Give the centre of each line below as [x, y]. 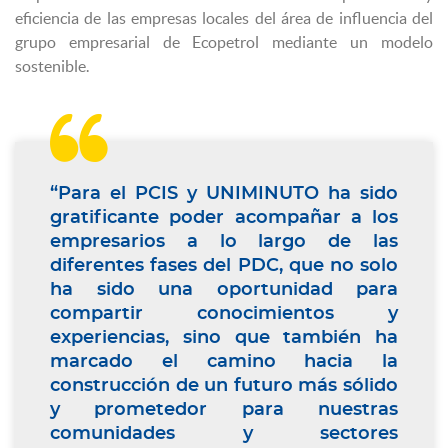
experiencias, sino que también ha [224, 337]
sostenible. [52, 65]
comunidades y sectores [224, 433]
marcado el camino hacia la [224, 361]
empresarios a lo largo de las [224, 241]
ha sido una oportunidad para [224, 289]
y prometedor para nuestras [224, 409]
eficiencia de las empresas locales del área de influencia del [224, 17]
